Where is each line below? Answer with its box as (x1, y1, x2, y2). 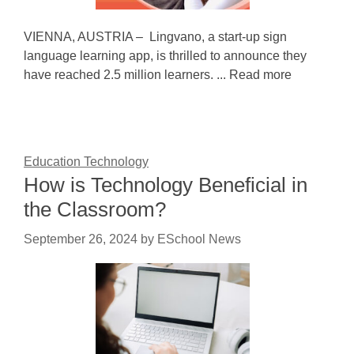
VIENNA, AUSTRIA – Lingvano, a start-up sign (24, 30, 287, 43)
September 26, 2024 (24, 232, 137, 246)
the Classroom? (24, 198, 166, 221)
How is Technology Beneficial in (24, 173, 307, 197)
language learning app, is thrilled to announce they (24, 49, 307, 62)
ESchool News (157, 232, 241, 246)
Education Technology (24, 155, 149, 168)
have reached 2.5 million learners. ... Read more (24, 68, 292, 81)
